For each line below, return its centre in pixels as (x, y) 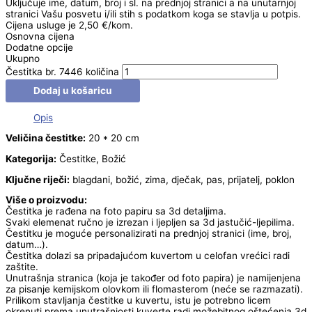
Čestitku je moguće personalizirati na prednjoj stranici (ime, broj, (149, 234)
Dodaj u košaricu (73, 91)
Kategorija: (31, 159)
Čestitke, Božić (91, 159)
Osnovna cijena (40, 37)
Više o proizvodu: (46, 200)
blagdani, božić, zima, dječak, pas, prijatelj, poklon (182, 179)
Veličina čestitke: (46, 138)
